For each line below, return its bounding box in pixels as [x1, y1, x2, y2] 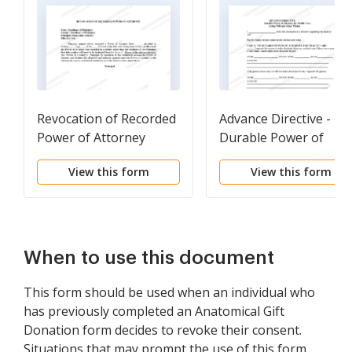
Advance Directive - [219, 110, 331, 127]
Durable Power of [219, 129, 324, 146]
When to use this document [24, 248, 274, 267]
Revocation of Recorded [37, 110, 176, 127]
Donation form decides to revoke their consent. [24, 321, 302, 339]
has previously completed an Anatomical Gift [24, 302, 284, 320]
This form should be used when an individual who [24, 284, 315, 301]
